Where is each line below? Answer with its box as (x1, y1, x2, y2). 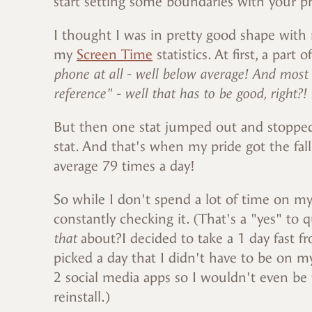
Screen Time (77, 47, 153, 63)
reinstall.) (54, 289, 111, 306)
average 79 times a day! (54, 158, 195, 175)
